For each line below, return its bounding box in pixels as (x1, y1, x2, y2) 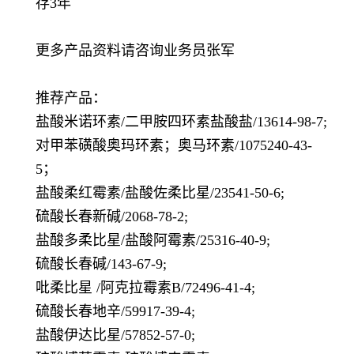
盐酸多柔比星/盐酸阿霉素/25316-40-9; (36, 232, 270, 249)
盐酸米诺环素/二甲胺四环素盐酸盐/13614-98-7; (36, 114, 327, 130)
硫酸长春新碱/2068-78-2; (36, 209, 188, 225)
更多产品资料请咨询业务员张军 (36, 43, 235, 59)
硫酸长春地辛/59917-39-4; (36, 303, 195, 320)
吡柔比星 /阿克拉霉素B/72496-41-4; (36, 280, 255, 296)
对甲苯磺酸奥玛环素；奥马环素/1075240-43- (36, 137, 312, 154)
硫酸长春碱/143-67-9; (36, 256, 167, 273)
